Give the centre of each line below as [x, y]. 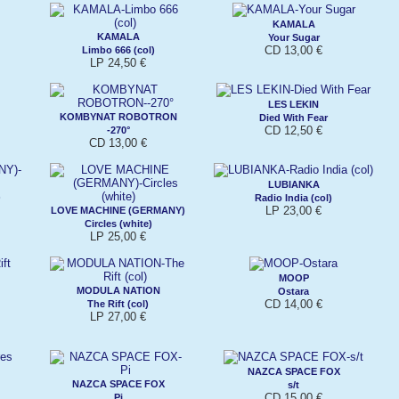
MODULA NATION [118, 290]
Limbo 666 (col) [118, 49]
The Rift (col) [118, 303]
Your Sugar [293, 37]
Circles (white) [118, 223]
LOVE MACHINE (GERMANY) [118, 210]
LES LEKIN [293, 104]
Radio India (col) [293, 197]
